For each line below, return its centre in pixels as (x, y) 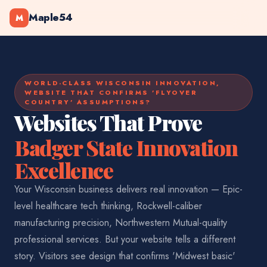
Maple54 (51, 17)
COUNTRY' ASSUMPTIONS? (88, 102)
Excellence (63, 170)
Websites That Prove (108, 122)
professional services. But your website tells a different (125, 239)
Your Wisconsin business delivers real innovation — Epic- (128, 189)
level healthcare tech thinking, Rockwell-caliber (108, 206)
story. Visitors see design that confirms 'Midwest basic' (125, 256)
